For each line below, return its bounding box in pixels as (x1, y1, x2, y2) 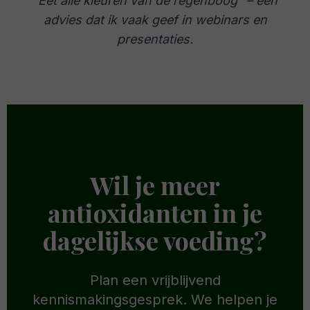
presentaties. (117, 32, 193, 47)
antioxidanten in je (48, 196, 262, 230)
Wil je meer (90, 168, 220, 202)
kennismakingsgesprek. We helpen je (33, 291, 277, 309)
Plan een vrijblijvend (89, 272, 221, 289)
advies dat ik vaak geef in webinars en (43, 12, 267, 28)
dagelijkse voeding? (43, 224, 267, 257)
